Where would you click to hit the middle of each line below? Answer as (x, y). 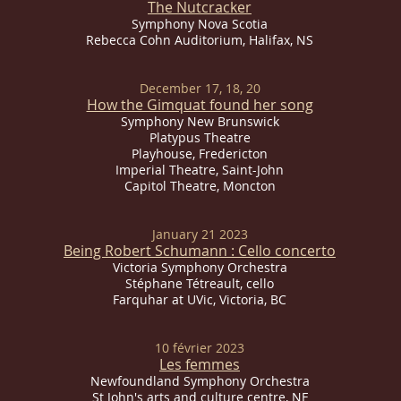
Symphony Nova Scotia (200, 24)
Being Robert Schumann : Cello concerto (200, 251)
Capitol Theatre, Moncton (200, 186)
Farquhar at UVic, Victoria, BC (200, 299)
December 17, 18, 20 (200, 88)
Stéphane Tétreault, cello (200, 283)
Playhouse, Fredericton (200, 154)
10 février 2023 (200, 348)
